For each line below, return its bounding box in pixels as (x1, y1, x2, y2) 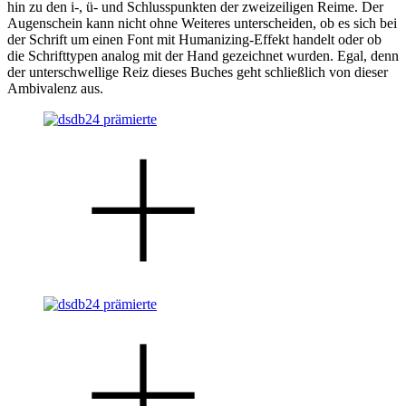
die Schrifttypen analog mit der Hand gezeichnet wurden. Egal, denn (7, 47, 399, 63)
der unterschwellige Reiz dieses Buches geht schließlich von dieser (7, 63, 388, 80)
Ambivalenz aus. (7, 80, 103, 96)
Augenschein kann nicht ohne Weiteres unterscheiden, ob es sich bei (7, 14, 397, 31)
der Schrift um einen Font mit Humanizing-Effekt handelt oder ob (7, 31, 382, 47)
